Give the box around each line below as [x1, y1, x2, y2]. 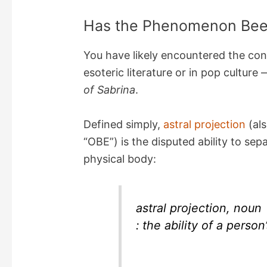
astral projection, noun [136, 200, 262, 215]
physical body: [83, 153, 157, 166]
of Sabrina [83, 83, 136, 97]
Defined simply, [83, 118, 164, 131]
